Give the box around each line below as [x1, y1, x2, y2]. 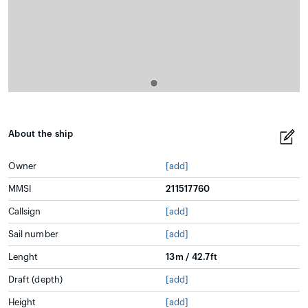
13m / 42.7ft [166, 252, 218, 261]
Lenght [8, 252, 38, 261]
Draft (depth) [8, 275, 63, 284]
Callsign [8, 207, 41, 216]
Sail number [8, 230, 58, 239]
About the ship [8, 129, 74, 138]
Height [8, 298, 36, 307]
